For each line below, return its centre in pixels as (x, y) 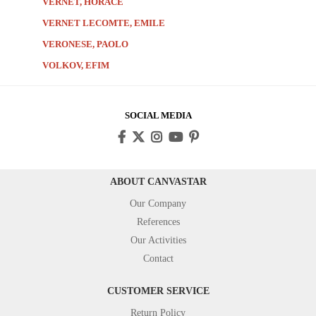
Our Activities (158, 240)
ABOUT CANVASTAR (158, 181)
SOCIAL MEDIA (158, 115)
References (158, 221)
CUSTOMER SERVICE (158, 291)
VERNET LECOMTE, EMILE (104, 23)
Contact (158, 258)
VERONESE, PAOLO (85, 44)
